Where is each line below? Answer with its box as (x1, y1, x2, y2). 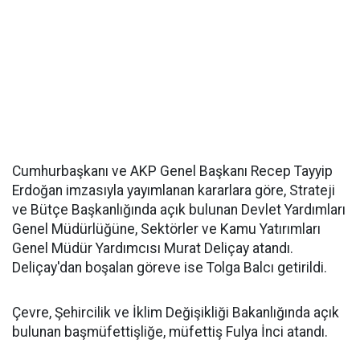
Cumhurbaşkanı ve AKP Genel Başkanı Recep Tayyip (12, 163, 333, 179)
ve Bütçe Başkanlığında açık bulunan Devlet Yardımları (12, 202, 346, 218)
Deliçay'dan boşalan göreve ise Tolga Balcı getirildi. (12, 260, 327, 276)
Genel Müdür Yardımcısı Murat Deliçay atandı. (12, 240, 293, 256)
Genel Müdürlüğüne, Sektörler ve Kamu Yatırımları (12, 221, 321, 237)
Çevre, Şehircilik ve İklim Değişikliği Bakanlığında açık (12, 305, 339, 321)
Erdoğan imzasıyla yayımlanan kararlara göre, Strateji (12, 182, 335, 198)
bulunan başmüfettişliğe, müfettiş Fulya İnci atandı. (12, 324, 328, 340)
